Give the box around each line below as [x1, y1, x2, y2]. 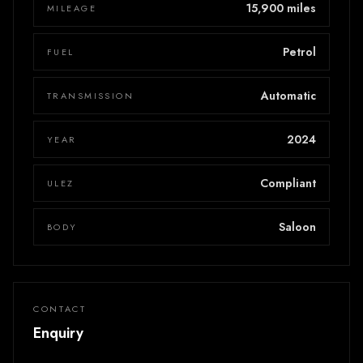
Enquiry [33, 322, 83, 344]
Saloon [279, 218, 316, 235]
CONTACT [33, 301, 87, 315]
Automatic [261, 87, 316, 104]
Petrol [283, 43, 316, 60]
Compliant [260, 174, 316, 191]
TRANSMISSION [47, 88, 135, 102]
